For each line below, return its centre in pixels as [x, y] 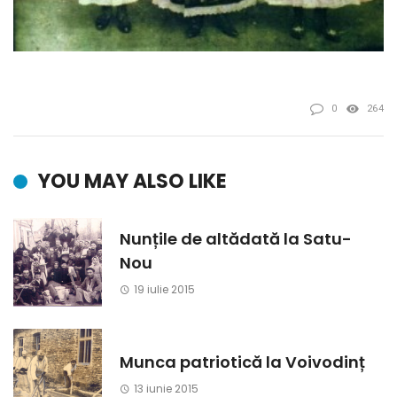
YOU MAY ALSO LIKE [132, 182]
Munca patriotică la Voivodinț [242, 362]
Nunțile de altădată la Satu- [236, 239]
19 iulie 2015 [164, 290]
